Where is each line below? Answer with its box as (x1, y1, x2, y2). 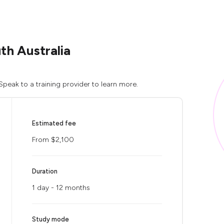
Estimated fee (32, 119, 76, 127)
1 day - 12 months (32, 183, 90, 192)
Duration (32, 167, 57, 175)
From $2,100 (32, 135, 74, 144)
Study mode (32, 215, 69, 223)
